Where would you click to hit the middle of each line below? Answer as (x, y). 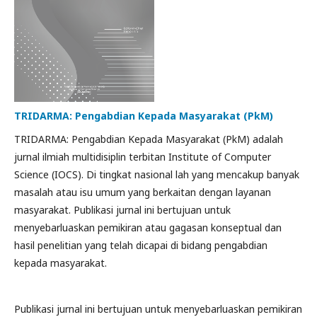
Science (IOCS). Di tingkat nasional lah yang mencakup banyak (157, 174)
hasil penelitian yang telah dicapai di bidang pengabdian (141, 245)
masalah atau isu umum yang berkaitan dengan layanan (143, 192)
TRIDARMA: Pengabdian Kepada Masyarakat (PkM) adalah (149, 139)
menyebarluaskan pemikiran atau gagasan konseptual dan (148, 227)
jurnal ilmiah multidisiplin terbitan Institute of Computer (143, 157)
